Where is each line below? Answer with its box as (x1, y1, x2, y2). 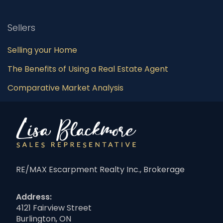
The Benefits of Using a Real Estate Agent (7, 63, 168, 75)
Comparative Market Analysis (7, 82, 123, 94)
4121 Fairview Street (16, 202, 92, 214)
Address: (16, 191, 52, 203)
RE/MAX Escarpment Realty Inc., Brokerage (16, 164, 185, 176)
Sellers (7, 21, 35, 34)
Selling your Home (7, 44, 77, 56)
